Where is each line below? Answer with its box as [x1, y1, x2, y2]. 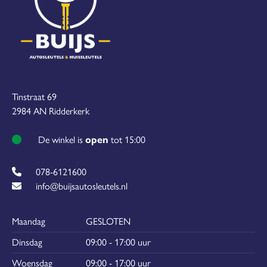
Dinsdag [12, 237, 42, 248]
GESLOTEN [86, 216, 131, 227]
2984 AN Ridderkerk [12, 105, 89, 117]
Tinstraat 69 [12, 91, 57, 103]
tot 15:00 [108, 134, 145, 145]
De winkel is [36, 134, 85, 145]
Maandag [12, 216, 45, 227]
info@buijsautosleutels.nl [36, 181, 128, 192]
